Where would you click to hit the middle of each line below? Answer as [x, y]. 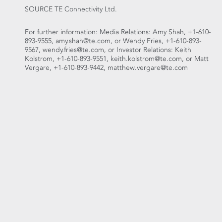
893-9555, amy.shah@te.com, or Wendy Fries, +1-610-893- [113, 41]
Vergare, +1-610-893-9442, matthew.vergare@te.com [106, 68]
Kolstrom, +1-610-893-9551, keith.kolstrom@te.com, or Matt [117, 59]
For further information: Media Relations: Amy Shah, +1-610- [118, 32]
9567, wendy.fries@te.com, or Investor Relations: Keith [108, 50]
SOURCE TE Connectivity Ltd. [71, 9]
